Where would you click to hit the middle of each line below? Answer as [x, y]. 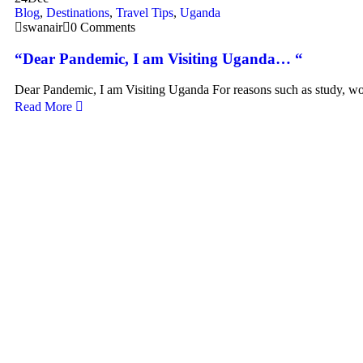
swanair [43, 27]
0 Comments [103, 27]
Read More [45, 107]
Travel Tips [145, 12]
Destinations [78, 12]
